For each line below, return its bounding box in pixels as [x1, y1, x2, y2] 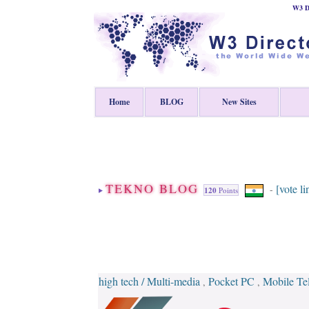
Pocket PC [208, 274, 255, 288]
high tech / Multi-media [99, 274, 200, 288]
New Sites [221, 96, 257, 108]
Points [217, 185, 238, 195]
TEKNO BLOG [106, 180, 203, 197]
